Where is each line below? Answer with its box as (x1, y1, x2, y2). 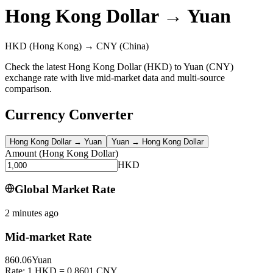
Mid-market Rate (5, 230, 91, 243)
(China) (117, 40, 149, 51)
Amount (5, 147, 37, 158)
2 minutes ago (5, 207, 58, 218)
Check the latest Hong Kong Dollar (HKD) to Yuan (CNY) (5, 61, 233, 72)
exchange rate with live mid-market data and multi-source (5, 72, 225, 83)
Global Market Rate (15, 183, 115, 196)
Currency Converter (5, 106, 133, 122)
